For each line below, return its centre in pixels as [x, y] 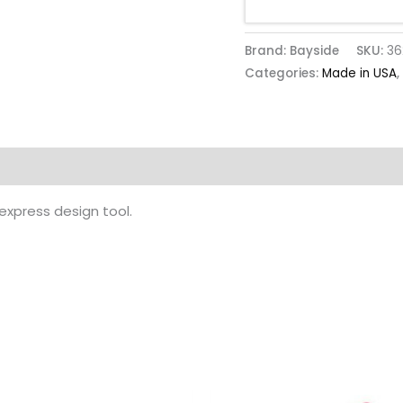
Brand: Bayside [292, 50]
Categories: [283, 73]
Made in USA [359, 73]
